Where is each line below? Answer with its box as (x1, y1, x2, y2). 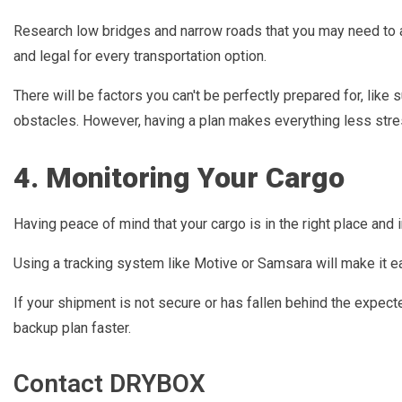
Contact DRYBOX (13, 368, 205, 398)
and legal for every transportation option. (13, 48, 267, 66)
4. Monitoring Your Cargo (13, 160, 345, 195)
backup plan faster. (13, 319, 131, 336)
